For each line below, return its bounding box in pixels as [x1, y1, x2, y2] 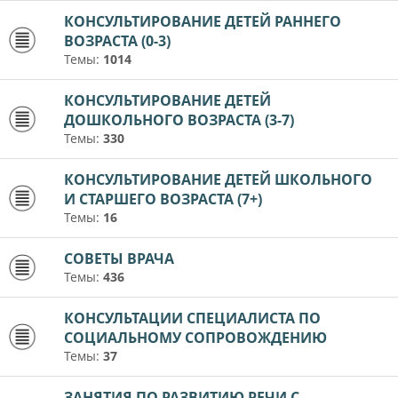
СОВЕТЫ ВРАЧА [64, 248, 174, 268]
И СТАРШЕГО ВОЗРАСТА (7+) [64, 188, 262, 209]
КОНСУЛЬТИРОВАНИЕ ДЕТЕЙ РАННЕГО [64, 11, 341, 31]
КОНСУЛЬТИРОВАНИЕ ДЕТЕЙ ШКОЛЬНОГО [64, 169, 372, 189]
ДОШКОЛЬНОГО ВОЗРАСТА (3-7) [64, 109, 294, 130]
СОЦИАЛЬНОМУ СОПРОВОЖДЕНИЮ [64, 327, 327, 347]
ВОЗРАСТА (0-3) [64, 30, 171, 51]
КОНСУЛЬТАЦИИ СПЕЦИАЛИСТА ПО [64, 307, 321, 328]
